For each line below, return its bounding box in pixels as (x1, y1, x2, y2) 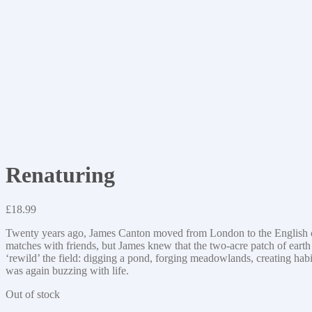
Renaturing (6, 162, 115, 188)
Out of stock (6, 288, 60, 300)
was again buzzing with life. (6, 264, 129, 276)
